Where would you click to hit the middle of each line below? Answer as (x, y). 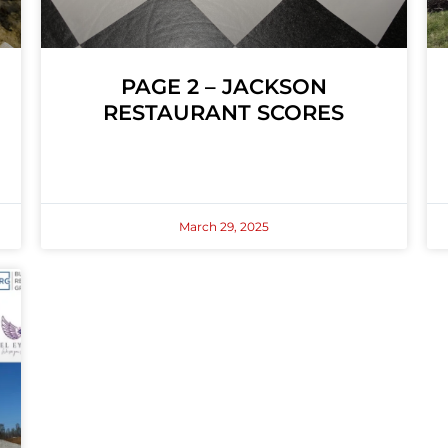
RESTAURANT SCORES (224, 113)
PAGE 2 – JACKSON (223, 87)
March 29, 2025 (223, 227)
